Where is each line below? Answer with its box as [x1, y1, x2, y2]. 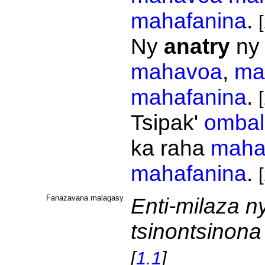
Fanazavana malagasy [46, 193, 124, 202]
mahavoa [130, 59, 222, 84]
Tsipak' [130, 110, 204, 135]
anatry [163, 34, 230, 59]
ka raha [130, 135, 211, 160]
